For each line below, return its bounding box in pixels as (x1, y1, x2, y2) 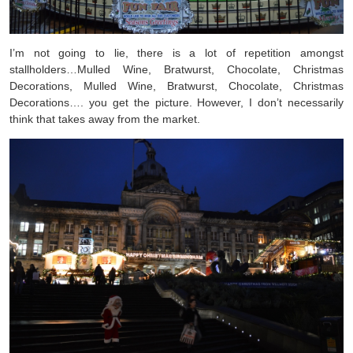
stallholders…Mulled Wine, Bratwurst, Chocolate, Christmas (9, 62, 344, 76)
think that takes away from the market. (9, 112, 200, 125)
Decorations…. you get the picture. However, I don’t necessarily (9, 95, 344, 109)
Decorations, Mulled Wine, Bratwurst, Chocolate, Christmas (9, 79, 344, 92)
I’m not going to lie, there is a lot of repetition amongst (9, 46, 344, 59)
